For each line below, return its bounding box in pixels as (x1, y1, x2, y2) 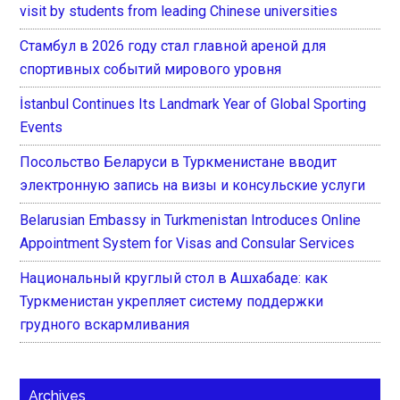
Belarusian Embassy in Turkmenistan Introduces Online (20, 211, 362, 229)
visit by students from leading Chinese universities (20, 2, 338, 20)
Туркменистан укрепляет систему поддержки (20, 292, 324, 310)
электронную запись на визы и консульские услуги (20, 176, 366, 194)
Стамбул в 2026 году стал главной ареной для (20, 37, 327, 54)
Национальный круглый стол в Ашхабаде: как (20, 269, 329, 287)
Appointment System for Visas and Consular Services (20, 234, 355, 252)
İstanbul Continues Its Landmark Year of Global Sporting (20, 95, 367, 112)
